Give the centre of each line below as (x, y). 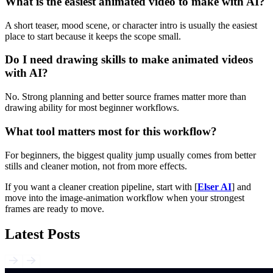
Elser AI (214, 186)
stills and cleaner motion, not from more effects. (96, 166)
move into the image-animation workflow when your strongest (125, 197)
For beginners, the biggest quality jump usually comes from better (130, 155)
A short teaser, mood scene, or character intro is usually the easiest (131, 25)
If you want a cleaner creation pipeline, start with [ (101, 186)
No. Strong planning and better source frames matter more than (126, 97)
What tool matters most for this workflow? (111, 131)
